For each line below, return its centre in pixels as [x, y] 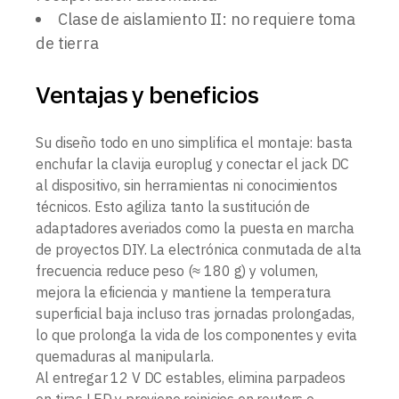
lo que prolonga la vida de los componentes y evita [197, 334]
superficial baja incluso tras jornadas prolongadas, [195, 313]
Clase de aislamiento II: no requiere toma [207, 19]
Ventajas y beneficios [147, 94]
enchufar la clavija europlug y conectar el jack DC [193, 163]
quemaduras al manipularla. [125, 356]
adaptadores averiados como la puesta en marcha [195, 228]
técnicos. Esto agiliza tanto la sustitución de [173, 206]
